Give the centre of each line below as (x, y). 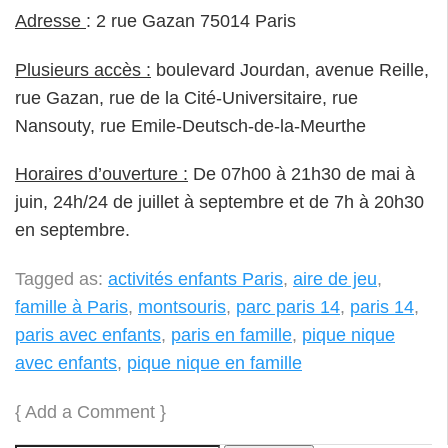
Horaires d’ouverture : (101, 174)
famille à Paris (71, 306)
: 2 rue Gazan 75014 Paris (191, 20)
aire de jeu (335, 278)
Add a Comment (90, 411)
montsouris (182, 306)
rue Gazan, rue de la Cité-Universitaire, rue (186, 97)
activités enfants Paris (195, 278)
